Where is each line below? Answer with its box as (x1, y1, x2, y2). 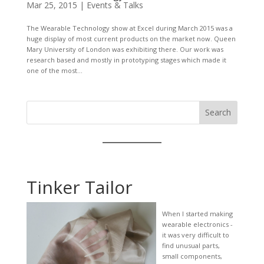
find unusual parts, (161, 240, 220, 250)
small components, (161, 251, 222, 260)
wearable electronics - (161, 219, 233, 229)
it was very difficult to (161, 230, 229, 239)
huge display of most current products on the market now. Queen (26, 34, 236, 43)
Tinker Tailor (26, 174, 133, 199)
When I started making (161, 209, 233, 218)
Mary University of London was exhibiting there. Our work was (26, 44, 223, 54)
